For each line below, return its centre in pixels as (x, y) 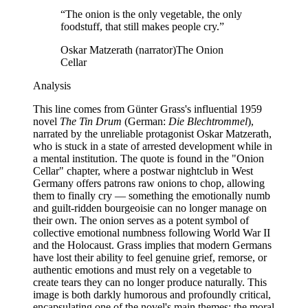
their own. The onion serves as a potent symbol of (141, 221)
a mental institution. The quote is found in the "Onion (148, 159)
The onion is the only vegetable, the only (154, 14)
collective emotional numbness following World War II (152, 233)
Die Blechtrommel (208, 122)
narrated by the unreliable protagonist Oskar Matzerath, (152, 134)
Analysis (52, 86)
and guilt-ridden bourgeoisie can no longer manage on (150, 208)
